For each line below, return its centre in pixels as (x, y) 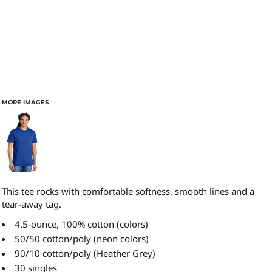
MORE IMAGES (25, 102)
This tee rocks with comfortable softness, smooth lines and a (128, 191)
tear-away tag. (32, 204)
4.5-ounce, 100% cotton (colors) (81, 224)
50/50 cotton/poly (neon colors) (82, 239)
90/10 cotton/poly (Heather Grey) (85, 253)
